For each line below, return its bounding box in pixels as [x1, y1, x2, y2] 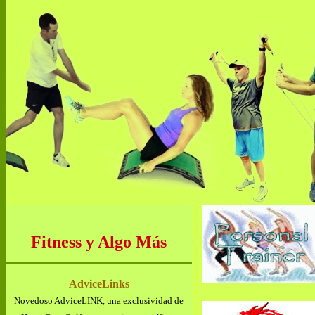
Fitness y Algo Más [31, 233, 167, 251]
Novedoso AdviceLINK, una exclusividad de [14, 295, 184, 306]
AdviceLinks [68, 278, 129, 290]
